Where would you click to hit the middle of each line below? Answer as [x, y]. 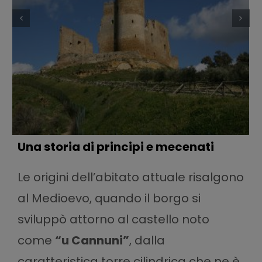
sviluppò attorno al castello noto [113, 219]
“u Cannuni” [92, 240]
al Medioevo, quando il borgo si [109, 198]
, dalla [147, 240]
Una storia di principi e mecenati [116, 146]
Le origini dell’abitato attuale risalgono [130, 177]
